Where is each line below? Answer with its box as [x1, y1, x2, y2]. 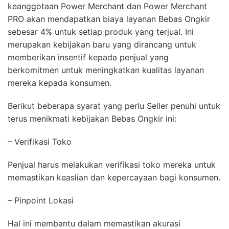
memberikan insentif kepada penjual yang [8, 52, 169, 62]
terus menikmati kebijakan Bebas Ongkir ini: [8, 113, 176, 124]
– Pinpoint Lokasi [8, 195, 74, 205]
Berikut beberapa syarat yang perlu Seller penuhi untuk [8, 100, 220, 111]
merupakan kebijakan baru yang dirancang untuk [8, 39, 196, 50]
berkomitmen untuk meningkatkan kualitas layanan [8, 64, 204, 75]
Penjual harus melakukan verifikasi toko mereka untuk [8, 159, 216, 170]
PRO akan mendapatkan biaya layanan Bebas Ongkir [8, 13, 210, 24]
